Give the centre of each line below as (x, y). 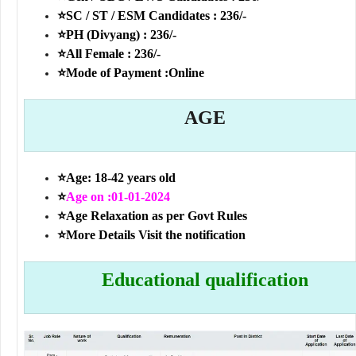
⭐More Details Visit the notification (151, 235)
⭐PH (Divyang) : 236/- (117, 35)
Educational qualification (205, 280)
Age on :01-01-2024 (118, 197)
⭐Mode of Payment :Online (131, 73)
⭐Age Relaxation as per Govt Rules (152, 216)
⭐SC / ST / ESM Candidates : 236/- (152, 16)
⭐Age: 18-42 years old (118, 178)
